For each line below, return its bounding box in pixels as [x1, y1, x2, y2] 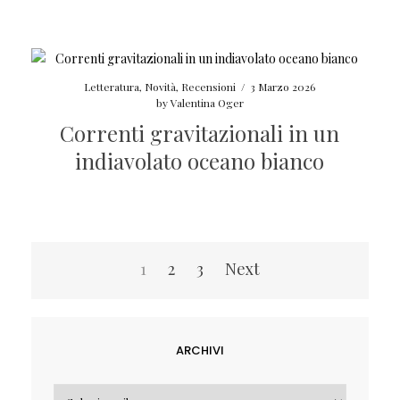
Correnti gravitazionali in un [60, 118, 340, 147]
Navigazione [30, 256, 148, 286]
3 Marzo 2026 [250, 79, 316, 94]
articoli [30, 279, 100, 309]
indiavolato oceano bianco [75, 146, 325, 175]
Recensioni [181, 79, 237, 94]
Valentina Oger [170, 95, 244, 110]
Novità [145, 79, 177, 94]
